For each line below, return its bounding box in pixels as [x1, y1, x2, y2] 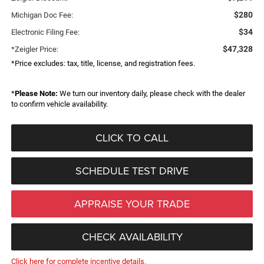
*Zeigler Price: [11, 44, 58, 54]
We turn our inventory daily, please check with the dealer [57, 88, 245, 98]
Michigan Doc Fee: [11, 10, 73, 19]
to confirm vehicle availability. [11, 99, 108, 108]
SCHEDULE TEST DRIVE [75, 163, 189, 178]
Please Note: [14, 88, 58, 98]
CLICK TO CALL [95, 130, 169, 145]
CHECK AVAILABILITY [81, 229, 183, 244]
